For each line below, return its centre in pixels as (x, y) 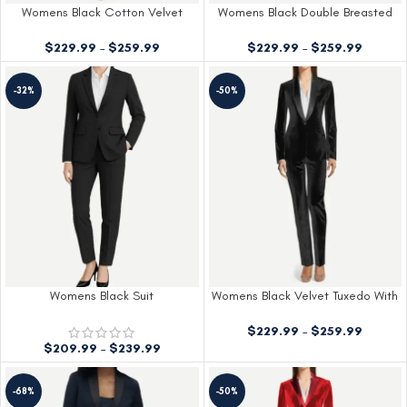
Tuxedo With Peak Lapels (102, 29)
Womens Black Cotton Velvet (102, 12)
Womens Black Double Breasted (305, 12)
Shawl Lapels (305, 313)
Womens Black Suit (102, 295)
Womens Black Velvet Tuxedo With (305, 295)
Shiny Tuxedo (305, 29)
